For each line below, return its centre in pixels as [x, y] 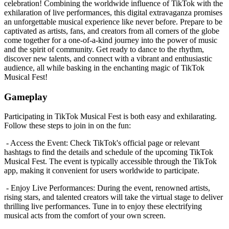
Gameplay [26, 97]
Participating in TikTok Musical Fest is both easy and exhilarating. [110, 117]
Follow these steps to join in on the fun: [67, 126]
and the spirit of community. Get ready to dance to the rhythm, [104, 49]
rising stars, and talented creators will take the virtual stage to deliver [113, 197]
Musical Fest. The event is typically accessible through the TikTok [110, 162]
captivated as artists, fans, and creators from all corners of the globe [112, 31]
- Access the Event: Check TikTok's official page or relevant [102, 143]
